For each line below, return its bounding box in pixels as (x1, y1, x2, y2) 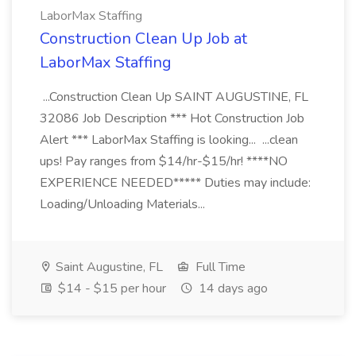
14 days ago (195, 280, 268, 297)
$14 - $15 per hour (55, 280, 166, 297)
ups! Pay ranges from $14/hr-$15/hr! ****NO (40, 153, 288, 170)
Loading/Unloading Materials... (40, 195, 208, 213)
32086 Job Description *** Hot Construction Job (40, 110, 304, 127)
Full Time (192, 258, 246, 276)
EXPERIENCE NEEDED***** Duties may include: (40, 174, 311, 192)
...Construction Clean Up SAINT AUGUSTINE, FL (40, 88, 308, 106)
